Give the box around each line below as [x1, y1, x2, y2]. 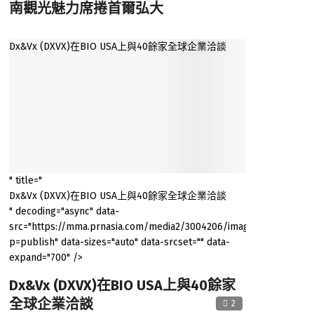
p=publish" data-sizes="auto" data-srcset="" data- [8, 236, 230, 249]
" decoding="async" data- [8, 205, 119, 218]
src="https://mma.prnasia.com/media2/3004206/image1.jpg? [8, 221, 280, 233]
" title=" [8, 175, 42, 187]
